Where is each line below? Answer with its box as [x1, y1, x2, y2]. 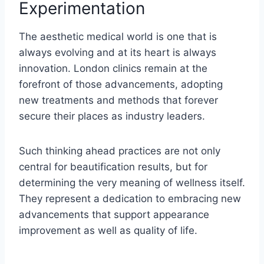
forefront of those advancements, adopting [19, 78, 223, 90]
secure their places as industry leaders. [19, 110, 205, 122]
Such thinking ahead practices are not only [19, 144, 220, 157]
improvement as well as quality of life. [19, 224, 197, 236]
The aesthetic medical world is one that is [19, 30, 217, 42]
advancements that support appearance [19, 208, 209, 220]
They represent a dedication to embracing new [19, 192, 241, 204]
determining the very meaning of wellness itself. [19, 176, 245, 189]
